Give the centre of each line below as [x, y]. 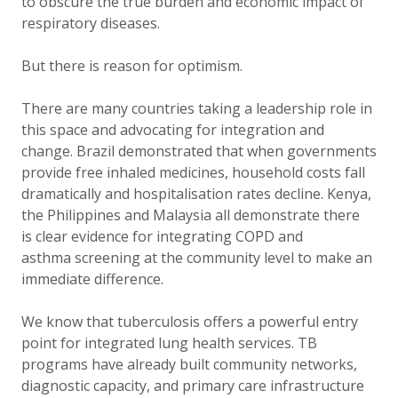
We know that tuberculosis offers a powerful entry [190, 322]
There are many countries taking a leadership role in [197, 108]
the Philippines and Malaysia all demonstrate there [191, 215]
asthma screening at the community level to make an [197, 258]
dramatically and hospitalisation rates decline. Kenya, [196, 194]
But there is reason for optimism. [134, 66]
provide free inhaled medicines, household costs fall [193, 172]
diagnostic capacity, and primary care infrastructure [193, 386]
